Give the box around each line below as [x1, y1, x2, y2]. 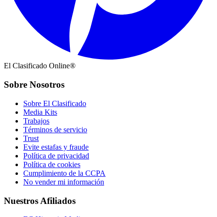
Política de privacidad [23, 151, 89, 160]
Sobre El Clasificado [23, 99, 86, 108]
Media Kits [23, 108, 57, 116]
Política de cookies [23, 160, 80, 169]
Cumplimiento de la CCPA [23, 169, 106, 177]
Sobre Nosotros [4, 79, 64, 90]
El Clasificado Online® [4, 62, 76, 70]
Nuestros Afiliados [4, 195, 76, 206]
